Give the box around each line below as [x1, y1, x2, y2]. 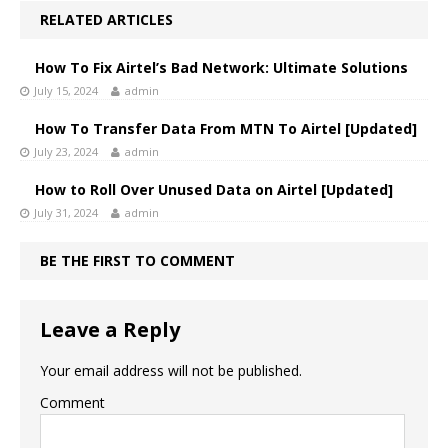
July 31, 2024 [34, 205, 98, 220]
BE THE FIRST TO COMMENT [40, 251, 235, 270]
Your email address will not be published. [40, 361, 302, 380]
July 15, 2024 [34, 83, 98, 98]
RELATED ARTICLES [40, 10, 173, 29]
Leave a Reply [40, 316, 180, 343]
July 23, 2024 [34, 144, 98, 159]
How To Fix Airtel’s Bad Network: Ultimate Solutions [35, 58, 408, 77]
